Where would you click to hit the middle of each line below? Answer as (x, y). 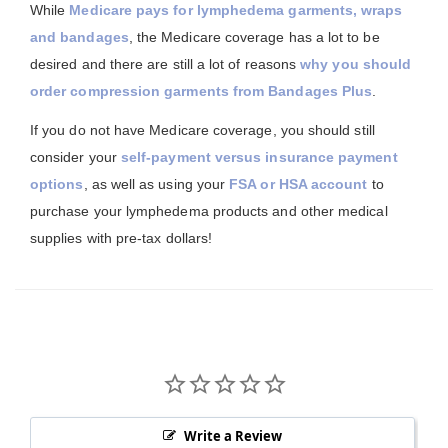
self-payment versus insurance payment (259, 157)
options (57, 184)
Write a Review (232, 436)
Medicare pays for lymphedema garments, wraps (236, 10)
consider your (75, 157)
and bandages (79, 37)
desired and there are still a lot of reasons (165, 64)
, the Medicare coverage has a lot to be (254, 37)
